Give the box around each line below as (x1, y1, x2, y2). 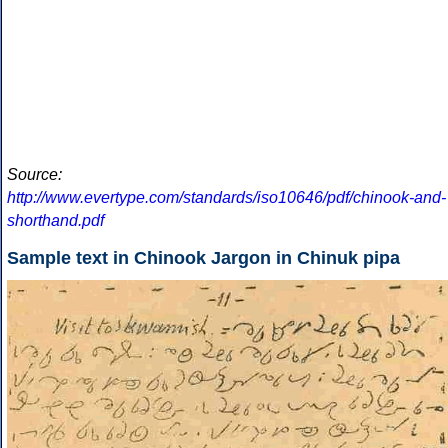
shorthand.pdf (7, 211, 104, 229)
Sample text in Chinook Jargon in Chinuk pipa (7, 247, 400, 268)
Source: (7, 165, 62, 183)
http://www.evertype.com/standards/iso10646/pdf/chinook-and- (7, 188, 446, 206)
